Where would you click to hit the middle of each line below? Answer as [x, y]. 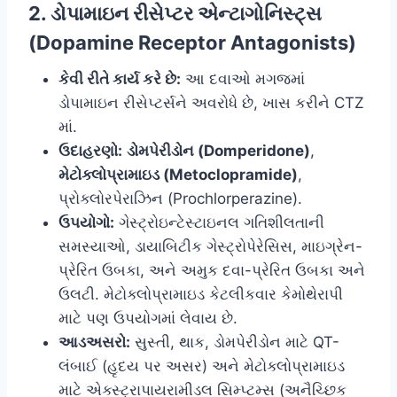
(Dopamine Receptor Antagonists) [192, 43]
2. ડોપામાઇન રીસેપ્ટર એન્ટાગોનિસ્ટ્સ [175, 14]
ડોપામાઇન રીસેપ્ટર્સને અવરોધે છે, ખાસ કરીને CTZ [211, 103]
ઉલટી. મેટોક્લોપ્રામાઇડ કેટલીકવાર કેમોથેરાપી [201, 295]
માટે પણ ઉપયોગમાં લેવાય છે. [148, 319]
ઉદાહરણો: [90, 151]
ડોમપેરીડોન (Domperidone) [218, 151]
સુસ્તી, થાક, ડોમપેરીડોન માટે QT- [235, 343]
